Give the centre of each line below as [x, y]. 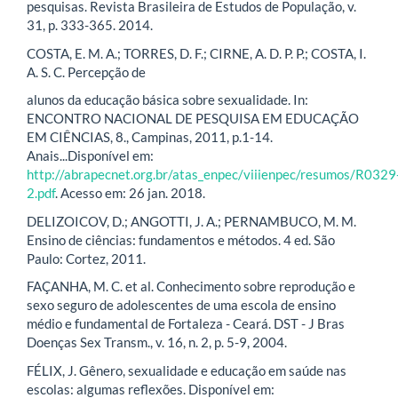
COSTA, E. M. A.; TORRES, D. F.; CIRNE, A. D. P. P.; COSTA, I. [196, 53]
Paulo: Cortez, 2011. [86, 258]
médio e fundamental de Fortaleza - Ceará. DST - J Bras [186, 324]
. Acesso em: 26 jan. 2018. [130, 193]
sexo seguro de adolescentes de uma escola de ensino [181, 305]
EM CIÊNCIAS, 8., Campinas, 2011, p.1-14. [150, 137]
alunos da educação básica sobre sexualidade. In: [167, 100]
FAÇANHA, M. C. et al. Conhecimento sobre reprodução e [191, 287]
